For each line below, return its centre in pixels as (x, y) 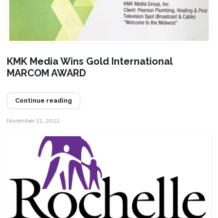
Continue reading (43, 100)
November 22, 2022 (33, 120)
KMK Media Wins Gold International (89, 61)
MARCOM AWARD (46, 73)
